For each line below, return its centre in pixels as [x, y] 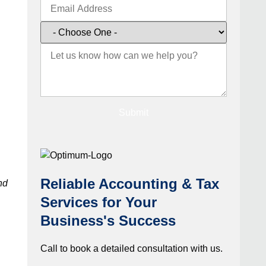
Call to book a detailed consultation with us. [131, 249]
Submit [133, 113]
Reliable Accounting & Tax [129, 184]
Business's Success [108, 221]
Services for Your [98, 202]
